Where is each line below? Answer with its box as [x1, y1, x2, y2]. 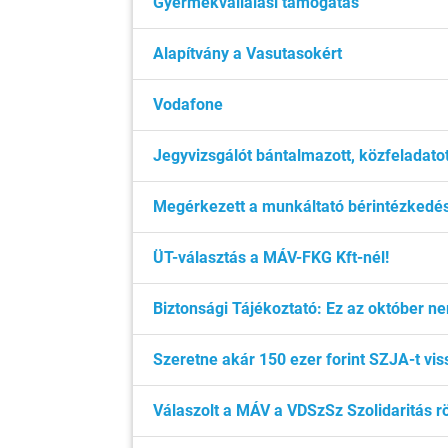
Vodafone [153, 95, 223, 114]
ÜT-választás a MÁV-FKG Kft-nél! [153, 248, 389, 267]
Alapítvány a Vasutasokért [153, 44, 342, 63]
